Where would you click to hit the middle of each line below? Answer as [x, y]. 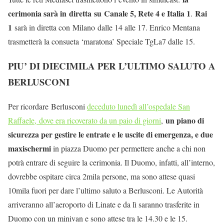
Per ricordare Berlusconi [47, 106]
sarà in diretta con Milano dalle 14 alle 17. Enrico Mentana [106, 27]
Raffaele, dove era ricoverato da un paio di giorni [84, 120]
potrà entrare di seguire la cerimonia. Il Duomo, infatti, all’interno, [111, 162]
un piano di [185, 120]
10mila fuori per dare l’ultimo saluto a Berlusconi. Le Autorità [105, 190]
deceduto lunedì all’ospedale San [138, 106]
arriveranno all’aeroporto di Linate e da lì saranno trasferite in [104, 204]
